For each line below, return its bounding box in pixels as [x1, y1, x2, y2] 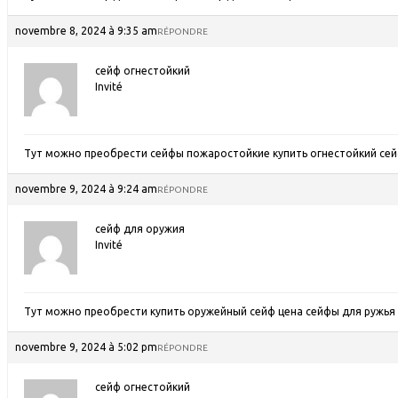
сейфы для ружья [306, 306, 395, 317]
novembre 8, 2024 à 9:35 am [15, 25, 157, 36]
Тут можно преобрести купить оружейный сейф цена [24, 306, 306, 317]
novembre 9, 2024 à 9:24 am [15, 183, 157, 195]
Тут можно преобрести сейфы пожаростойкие [24, 147, 273, 159]
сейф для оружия [95, 223, 185, 235]
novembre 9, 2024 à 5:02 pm [15, 341, 157, 353]
